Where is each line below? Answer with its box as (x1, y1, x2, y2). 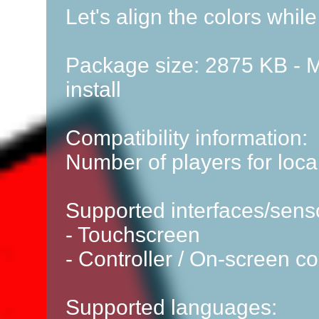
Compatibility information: (66, 126, 308, 150)
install (66, 78, 121, 101)
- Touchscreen (66, 223, 200, 246)
